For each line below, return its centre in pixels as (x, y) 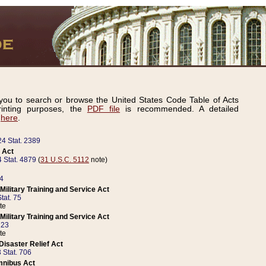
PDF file (104, 109)
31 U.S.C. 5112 (65, 160)
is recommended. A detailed (180, 109)
